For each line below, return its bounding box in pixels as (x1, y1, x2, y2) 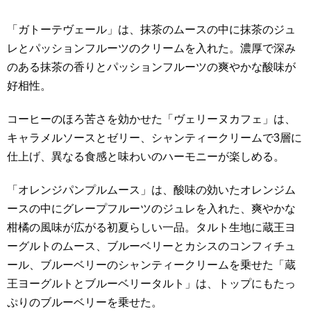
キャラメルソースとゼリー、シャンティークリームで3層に (7, 131, 302, 144)
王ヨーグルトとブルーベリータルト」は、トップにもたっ (7, 277, 296, 289)
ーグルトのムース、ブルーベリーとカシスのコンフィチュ (7, 239, 296, 252)
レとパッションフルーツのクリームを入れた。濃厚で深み (7, 42, 296, 55)
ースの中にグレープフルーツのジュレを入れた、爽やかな (7, 202, 296, 215)
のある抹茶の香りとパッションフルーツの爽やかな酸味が (7, 61, 296, 74)
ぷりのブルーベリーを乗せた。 (7, 296, 162, 308)
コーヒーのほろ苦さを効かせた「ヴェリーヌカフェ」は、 (7, 112, 296, 125)
